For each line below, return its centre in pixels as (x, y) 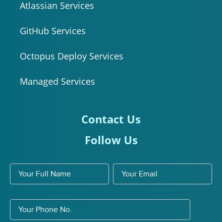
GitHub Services (53, 30)
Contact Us (111, 119)
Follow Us (111, 140)
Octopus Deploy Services (72, 56)
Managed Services (57, 81)
